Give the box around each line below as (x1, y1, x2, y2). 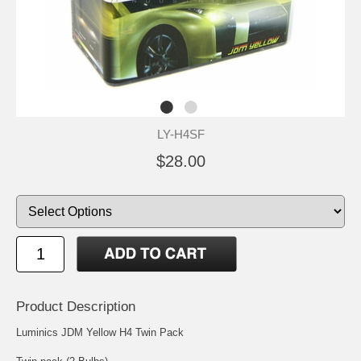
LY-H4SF (156, 127, 205, 141)
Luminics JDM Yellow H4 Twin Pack (16, 326, 184, 338)
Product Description (16, 298, 135, 314)
